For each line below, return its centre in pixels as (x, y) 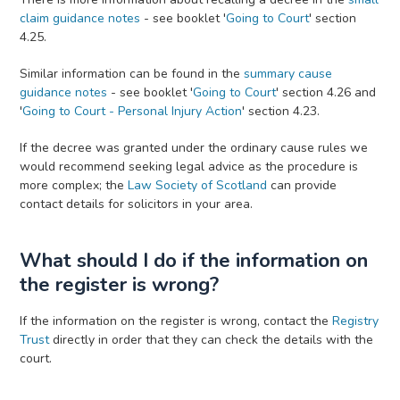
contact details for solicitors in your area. (137, 204)
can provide (302, 185)
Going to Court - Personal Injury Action (133, 111)
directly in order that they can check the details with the (212, 340)
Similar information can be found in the (132, 74)
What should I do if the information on (194, 261)
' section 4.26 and (326, 92)
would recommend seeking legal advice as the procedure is (189, 167)
